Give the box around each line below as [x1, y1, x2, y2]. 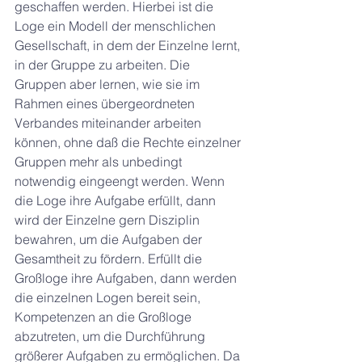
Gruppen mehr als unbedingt [15, 154, 185, 170]
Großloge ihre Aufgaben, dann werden [15, 270, 240, 286]
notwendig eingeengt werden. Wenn [15, 173, 228, 189]
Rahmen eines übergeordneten [15, 95, 198, 112]
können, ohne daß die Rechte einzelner [15, 134, 244, 150]
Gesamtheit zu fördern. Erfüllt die [15, 250, 205, 267]
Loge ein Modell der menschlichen [15, 18, 219, 34]
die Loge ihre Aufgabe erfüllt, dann [15, 192, 219, 208]
